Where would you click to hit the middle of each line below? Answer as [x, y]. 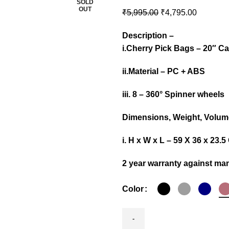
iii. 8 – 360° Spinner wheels [173, 95]
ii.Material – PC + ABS [164, 72]
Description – [148, 36]
